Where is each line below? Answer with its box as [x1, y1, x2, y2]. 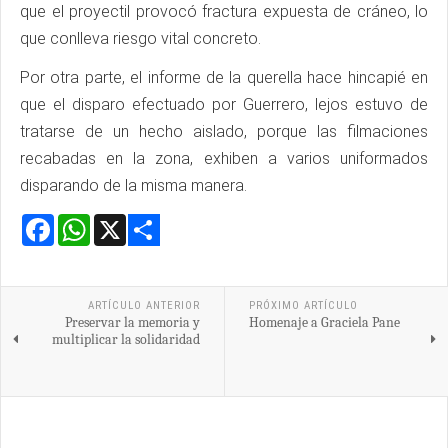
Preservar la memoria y [64, 313, 200, 331]
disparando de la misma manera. [20, 175, 251, 195]
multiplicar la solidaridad [51, 330, 200, 348]
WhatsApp [90, 211, 162, 231]
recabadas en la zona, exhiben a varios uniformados [20, 148, 428, 168]
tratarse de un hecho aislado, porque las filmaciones [20, 121, 428, 141]
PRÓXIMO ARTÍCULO [248, 298, 358, 312]
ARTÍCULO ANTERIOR [87, 298, 200, 312]
